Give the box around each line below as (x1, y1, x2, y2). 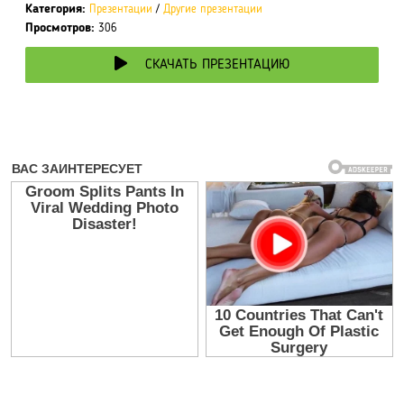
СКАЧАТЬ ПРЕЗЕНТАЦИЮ (145, 57, 289, 72)
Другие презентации (163, 3, 262, 15)
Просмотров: (25, 21, 95, 34)
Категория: (25, 2, 86, 15)
